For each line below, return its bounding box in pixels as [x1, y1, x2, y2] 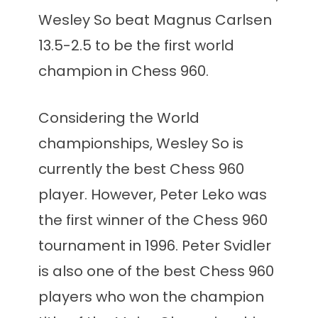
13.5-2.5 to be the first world [38, 35, 234, 56]
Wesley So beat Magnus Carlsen [38, 10, 272, 31]
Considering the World [38, 108, 199, 128]
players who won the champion [38, 287, 264, 307]
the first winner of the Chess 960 [38, 210, 268, 231]
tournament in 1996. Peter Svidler [38, 236, 271, 256]
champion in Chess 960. [38, 61, 209, 82]
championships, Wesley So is [38, 133, 243, 154]
